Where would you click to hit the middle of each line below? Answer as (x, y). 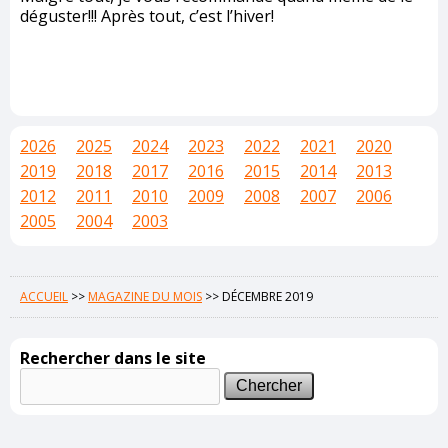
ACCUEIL (44, 296)
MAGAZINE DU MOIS (145, 296)
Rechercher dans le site (113, 358)
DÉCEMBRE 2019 (267, 296)
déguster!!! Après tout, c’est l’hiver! (147, 16)
